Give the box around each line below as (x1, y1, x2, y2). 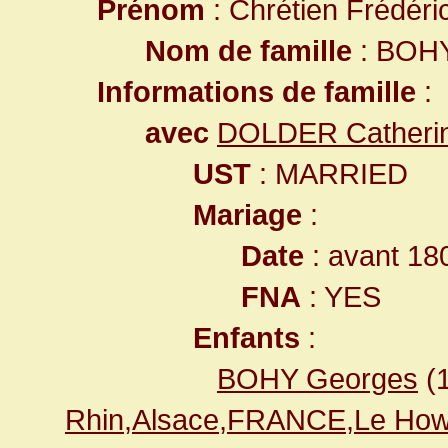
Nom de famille (145, 34, 352, 67)
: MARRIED (251, 157, 408, 190)
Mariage (193, 198, 302, 231)
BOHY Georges (217, 362, 418, 395)
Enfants (193, 321, 300, 354)
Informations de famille (97, 75, 416, 108)
